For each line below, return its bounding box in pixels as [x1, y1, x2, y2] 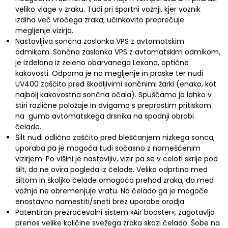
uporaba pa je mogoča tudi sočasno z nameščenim [15, 143, 201, 153]
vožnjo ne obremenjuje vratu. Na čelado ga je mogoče [15, 186, 208, 196]
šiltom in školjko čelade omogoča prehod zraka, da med [15, 175, 214, 185]
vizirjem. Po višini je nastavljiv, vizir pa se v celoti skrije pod [15, 154, 218, 164]
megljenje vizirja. [15, 25, 75, 36]
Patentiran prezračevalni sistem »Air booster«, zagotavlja [15, 207, 215, 217]
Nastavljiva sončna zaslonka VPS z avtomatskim [15, 36, 184, 46]
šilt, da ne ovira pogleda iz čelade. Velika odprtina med [15, 164, 208, 175]
